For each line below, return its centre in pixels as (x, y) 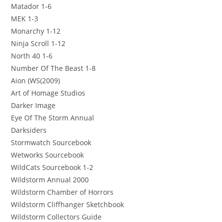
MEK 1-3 (25, 18)
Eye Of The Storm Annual (53, 117)
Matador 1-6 (31, 6)
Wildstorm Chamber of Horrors (62, 192)
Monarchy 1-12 (36, 31)
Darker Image (33, 105)
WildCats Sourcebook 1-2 (52, 167)
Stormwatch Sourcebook (51, 142)
